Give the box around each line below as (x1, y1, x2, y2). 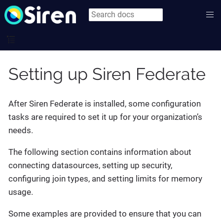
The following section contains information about (8, 147, 191, 157)
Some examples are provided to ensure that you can (8, 209, 201, 219)
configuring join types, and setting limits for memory (8, 174, 202, 184)
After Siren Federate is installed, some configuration (8, 99, 201, 109)
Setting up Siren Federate (8, 64, 206, 84)
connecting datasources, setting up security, (8, 160, 172, 170)
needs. (8, 125, 33, 135)
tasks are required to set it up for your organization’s (8, 112, 202, 122)
